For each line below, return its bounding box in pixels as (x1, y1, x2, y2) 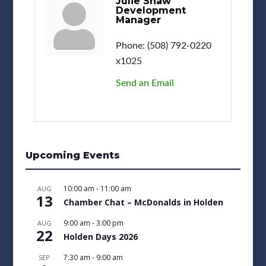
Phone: (115, 40, 145, 50)
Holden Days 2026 (63, 230, 138, 242)
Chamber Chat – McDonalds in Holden (63, 196, 223, 208)
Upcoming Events (25, 149, 120, 161)
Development (115, 4, 186, 16)
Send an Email (115, 78, 174, 88)
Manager (115, 14, 161, 26)
